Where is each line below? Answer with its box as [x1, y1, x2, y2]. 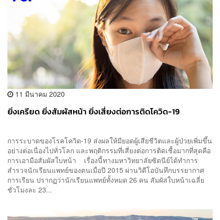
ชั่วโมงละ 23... [7, 185, 52, 195]
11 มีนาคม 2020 [13, 89, 65, 99]
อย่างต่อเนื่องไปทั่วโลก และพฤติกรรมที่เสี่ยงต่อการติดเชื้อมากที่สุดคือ [7, 145, 211, 156]
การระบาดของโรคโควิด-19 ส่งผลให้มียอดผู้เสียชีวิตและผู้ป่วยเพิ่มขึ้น [7, 136, 212, 146]
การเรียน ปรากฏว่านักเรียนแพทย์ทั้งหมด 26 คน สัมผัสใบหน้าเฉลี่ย [7, 175, 204, 185]
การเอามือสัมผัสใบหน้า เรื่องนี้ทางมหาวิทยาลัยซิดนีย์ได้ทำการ [7, 155, 198, 165]
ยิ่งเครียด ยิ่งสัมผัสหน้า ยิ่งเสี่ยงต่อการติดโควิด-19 [7, 106, 180, 118]
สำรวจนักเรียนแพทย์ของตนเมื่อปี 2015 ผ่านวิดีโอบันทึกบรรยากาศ [7, 165, 204, 175]
